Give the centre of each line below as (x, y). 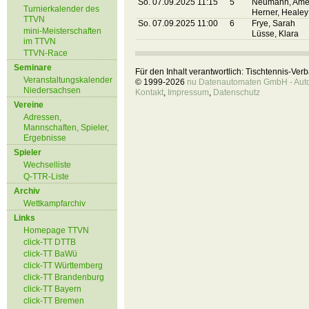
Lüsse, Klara (275, 34)
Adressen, (42, 117)
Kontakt (149, 92)
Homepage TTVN (56, 230)
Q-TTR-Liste (46, 177)
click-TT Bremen (54, 301)
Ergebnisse (45, 138)
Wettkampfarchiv (54, 203)
